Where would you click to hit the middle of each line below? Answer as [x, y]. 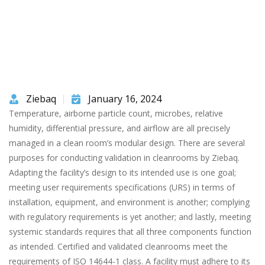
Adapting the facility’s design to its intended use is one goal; [122, 173]
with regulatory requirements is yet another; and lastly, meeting [130, 217]
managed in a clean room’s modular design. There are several [127, 143]
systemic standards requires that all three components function [130, 232]
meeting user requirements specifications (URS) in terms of [122, 188]
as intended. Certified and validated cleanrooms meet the [118, 247]
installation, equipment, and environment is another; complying [129, 202]
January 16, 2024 [125, 99]
